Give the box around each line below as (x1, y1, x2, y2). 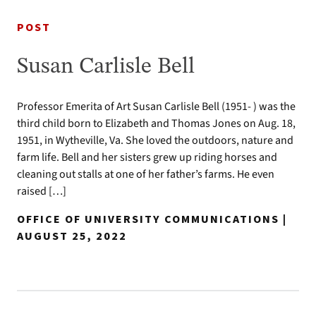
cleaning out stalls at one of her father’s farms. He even (17, 166, 274, 182)
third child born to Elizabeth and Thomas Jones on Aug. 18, (17, 115, 296, 131)
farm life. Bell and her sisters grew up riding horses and (17, 149, 277, 165)
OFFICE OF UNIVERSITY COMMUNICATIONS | (17, 211, 287, 227)
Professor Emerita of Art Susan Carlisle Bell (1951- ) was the (17, 98, 296, 114)
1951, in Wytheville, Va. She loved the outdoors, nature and (17, 132, 293, 148)
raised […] (17, 183, 66, 199)
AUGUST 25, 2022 (17, 228, 127, 244)
